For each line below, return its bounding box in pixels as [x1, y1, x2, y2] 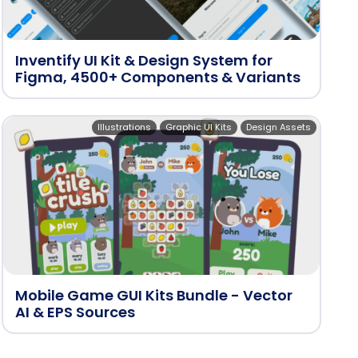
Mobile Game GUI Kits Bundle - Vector [15, 285, 292, 305]
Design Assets [246, 121, 311, 133]
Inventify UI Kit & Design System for [15, 50, 272, 70]
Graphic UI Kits [165, 121, 232, 133]
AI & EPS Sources [15, 302, 135, 322]
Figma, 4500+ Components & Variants [15, 67, 300, 87]
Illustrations [97, 121, 151, 133]
